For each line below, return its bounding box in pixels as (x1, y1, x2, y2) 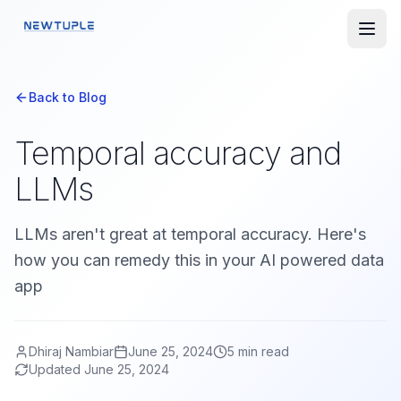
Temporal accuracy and (14, 133, 342, 173)
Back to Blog (29, 90, 107, 105)
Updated (29, 362, 84, 377)
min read (235, 344, 289, 359)
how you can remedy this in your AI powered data (14, 251, 384, 269)
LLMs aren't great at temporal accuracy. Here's (14, 225, 366, 243)
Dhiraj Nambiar (29, 344, 114, 359)
